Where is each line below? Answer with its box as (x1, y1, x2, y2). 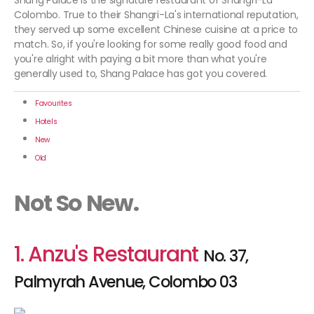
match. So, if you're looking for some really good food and (14, 37, 287, 52)
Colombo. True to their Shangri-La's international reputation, (14, 8, 299, 22)
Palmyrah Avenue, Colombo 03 (14, 271, 237, 294)
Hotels (35, 116, 57, 128)
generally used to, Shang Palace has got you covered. (14, 67, 270, 81)
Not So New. (14, 187, 143, 219)
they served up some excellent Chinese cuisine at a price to (14, 22, 299, 37)
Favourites (35, 98, 72, 109)
